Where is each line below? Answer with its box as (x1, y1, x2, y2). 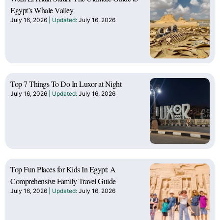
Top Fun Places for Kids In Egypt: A (10, 164, 116, 174)
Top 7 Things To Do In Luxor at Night (10, 78, 121, 89)
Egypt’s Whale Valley (10, 4, 73, 15)
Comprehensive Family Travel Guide (10, 175, 116, 186)
